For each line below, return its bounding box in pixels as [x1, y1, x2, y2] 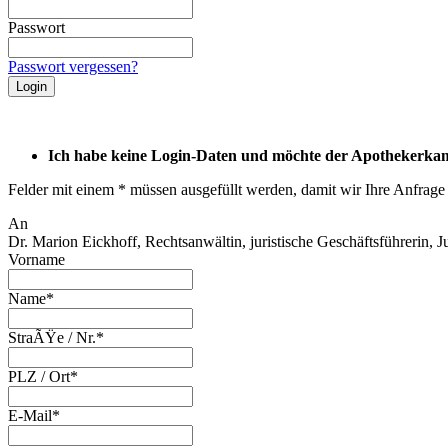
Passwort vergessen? [8, 57, 138, 75]
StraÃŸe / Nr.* [8, 328, 104, 346]
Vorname [8, 250, 65, 268]
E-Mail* [8, 406, 60, 424]
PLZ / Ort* [8, 367, 78, 385]
